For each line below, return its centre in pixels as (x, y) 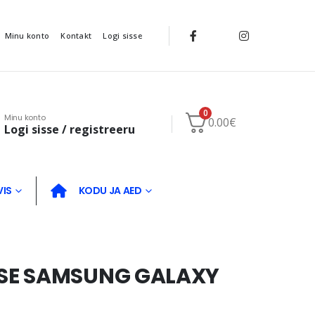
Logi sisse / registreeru (70, 129)
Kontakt (76, 35)
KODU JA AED (110, 191)
